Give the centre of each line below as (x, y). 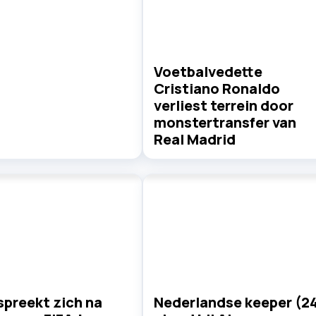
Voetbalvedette (208, 71)
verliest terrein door (223, 105)
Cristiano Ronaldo (217, 88)
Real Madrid (194, 139)
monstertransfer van (225, 122)
